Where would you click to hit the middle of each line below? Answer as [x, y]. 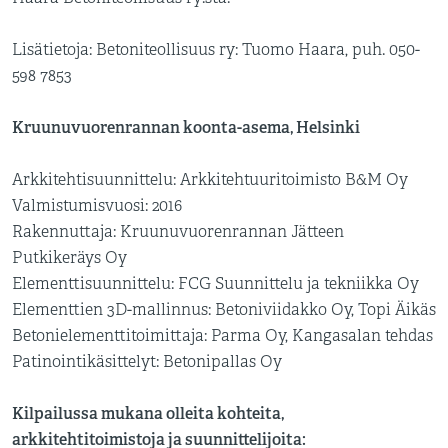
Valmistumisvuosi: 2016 [97, 206]
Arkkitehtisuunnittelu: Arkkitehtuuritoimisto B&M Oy [210, 180]
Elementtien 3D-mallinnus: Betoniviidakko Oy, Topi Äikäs [224, 310]
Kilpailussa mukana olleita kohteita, [148, 413]
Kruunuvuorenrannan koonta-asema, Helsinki [186, 127]
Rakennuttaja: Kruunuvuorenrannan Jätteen [178, 232]
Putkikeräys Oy [69, 258]
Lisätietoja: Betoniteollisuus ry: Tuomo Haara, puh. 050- [216, 50]
